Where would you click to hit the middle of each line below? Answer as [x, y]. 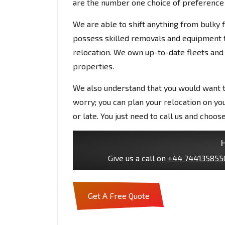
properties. [93, 66]
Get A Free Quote [119, 195]
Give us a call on [138, 158]
